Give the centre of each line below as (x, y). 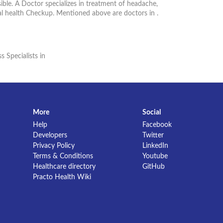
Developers (50, 135)
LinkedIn (155, 146)
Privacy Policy (54, 146)
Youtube (155, 156)
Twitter (153, 135)
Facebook (157, 125)
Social (152, 112)
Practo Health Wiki (62, 177)
